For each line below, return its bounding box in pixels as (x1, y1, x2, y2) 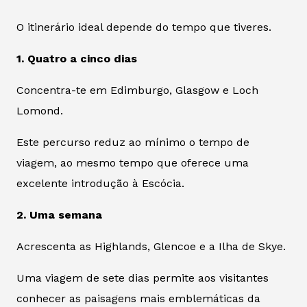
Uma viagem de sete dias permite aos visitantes (16, 271, 269, 284)
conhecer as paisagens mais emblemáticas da (16, 291, 260, 305)
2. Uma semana (16, 208, 102, 221)
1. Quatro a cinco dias (16, 51, 137, 65)
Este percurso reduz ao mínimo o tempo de (16, 135, 249, 149)
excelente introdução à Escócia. (16, 176, 184, 190)
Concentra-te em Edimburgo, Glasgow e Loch (16, 83, 258, 97)
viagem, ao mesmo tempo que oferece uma (16, 156, 249, 169)
